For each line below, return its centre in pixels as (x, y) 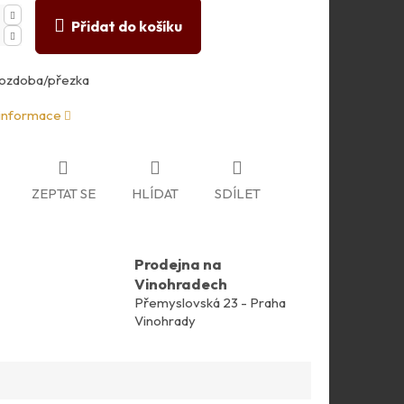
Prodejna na (178, 264)
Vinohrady (165, 321)
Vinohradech (181, 284)
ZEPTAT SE (63, 194)
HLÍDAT (155, 194)
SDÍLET (237, 194)
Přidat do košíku (126, 26)
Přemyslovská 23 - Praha (210, 303)
